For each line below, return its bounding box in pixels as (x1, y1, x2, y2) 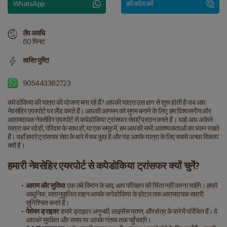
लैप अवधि (23, 29, 45, 37)
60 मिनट (23, 37, 45, 46)
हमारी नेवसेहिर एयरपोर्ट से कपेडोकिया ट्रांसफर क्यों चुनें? (8, 160, 199, 172)
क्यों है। (8, 141, 25, 150)
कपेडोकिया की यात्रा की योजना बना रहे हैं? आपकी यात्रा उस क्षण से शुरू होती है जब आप (8, 98, 206, 107)
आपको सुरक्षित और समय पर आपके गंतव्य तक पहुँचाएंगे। (26, 216, 152, 224)
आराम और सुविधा (25, 181, 65, 190)
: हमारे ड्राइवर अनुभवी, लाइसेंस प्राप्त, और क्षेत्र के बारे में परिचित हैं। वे (58, 207, 217, 216)
